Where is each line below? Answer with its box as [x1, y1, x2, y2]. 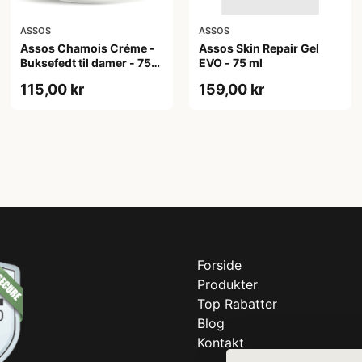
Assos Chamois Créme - [20, 40, 156, 55]
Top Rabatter [197, 295, 277, 312]
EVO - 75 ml [198, 55, 263, 69]
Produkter [197, 276, 258, 293]
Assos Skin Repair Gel [198, 40, 319, 55]
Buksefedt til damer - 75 [20, 55, 152, 69]
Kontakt [197, 334, 244, 351]
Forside [197, 256, 242, 273]
